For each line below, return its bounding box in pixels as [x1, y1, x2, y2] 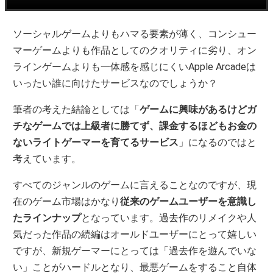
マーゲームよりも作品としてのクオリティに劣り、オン [13, 44, 257, 56]
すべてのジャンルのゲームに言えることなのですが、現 [13, 179, 257, 191]
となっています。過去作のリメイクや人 [81, 211, 257, 224]
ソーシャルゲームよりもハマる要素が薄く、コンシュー [13, 27, 257, 40]
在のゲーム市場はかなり [13, 195, 121, 207]
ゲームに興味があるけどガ [140, 103, 257, 115]
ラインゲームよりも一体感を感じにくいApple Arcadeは [13, 60, 257, 73]
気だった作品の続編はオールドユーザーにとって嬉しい [13, 228, 257, 240]
